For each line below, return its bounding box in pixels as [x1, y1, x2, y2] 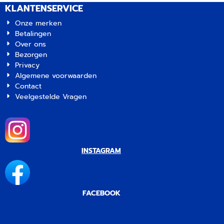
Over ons [15, 39, 46, 49]
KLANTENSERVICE [5, 1, 83, 15]
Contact [15, 81, 42, 91]
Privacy [15, 60, 40, 70]
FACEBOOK [82, 188, 120, 198]
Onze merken [15, 18, 62, 28]
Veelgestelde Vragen [15, 91, 87, 102]
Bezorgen [15, 49, 47, 60]
